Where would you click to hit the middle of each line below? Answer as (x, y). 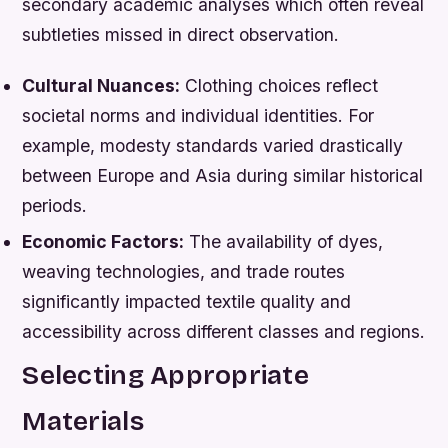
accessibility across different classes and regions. (224, 331)
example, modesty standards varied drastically (213, 146)
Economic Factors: (103, 241)
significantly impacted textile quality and (187, 301)
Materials (83, 420)
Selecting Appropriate (165, 374)
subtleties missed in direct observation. (181, 35)
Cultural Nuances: (101, 86)
